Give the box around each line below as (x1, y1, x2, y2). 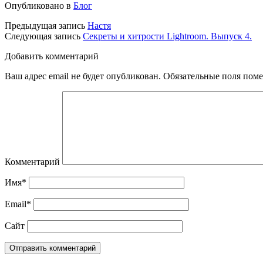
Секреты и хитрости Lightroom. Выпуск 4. (83, 31, 252, 42)
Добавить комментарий (5, 51, 99, 62)
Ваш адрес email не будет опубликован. (5, 71, 161, 82)
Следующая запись (5, 31, 80, 42)
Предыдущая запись (5, 21, 85, 31)
